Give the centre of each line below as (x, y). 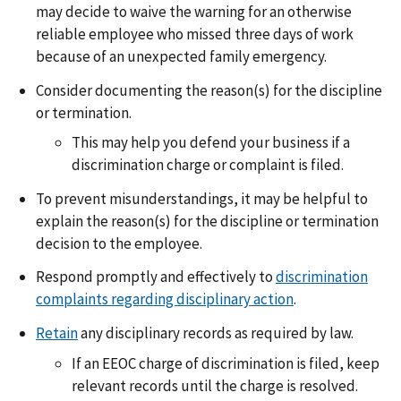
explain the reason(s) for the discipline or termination (207, 221)
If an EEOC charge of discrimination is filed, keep (226, 363)
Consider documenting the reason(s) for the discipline (209, 90)
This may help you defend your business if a (211, 142)
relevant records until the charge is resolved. (215, 385)
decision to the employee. (119, 243)
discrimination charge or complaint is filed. (208, 165)
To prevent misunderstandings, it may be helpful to (202, 198)
